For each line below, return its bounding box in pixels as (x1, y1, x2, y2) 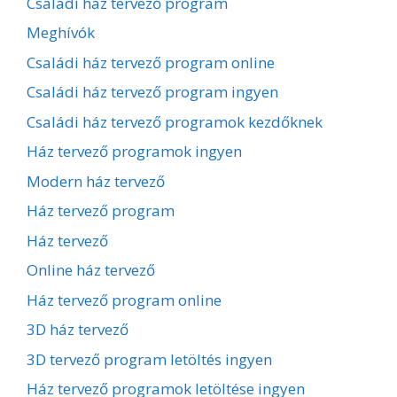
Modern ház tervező (27, 170, 165, 191)
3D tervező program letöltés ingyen (27, 348, 272, 370)
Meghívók (27, 22, 95, 43)
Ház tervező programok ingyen (27, 141, 242, 162)
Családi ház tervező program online (27, 51, 275, 73)
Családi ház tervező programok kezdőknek (27, 111, 323, 132)
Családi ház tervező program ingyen (27, 82, 278, 103)
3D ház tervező (27, 319, 128, 340)
